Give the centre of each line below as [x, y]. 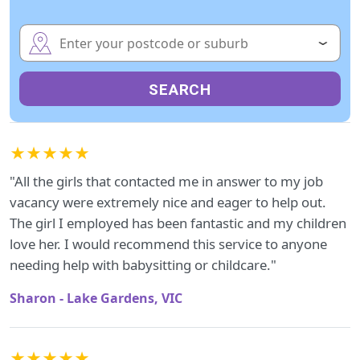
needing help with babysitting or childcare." [143, 265]
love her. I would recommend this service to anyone [168, 244]
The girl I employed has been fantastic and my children [178, 223]
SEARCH [180, 90]
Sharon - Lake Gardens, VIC [96, 298]
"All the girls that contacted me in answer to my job [166, 181]
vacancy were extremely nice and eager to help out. [168, 202]
